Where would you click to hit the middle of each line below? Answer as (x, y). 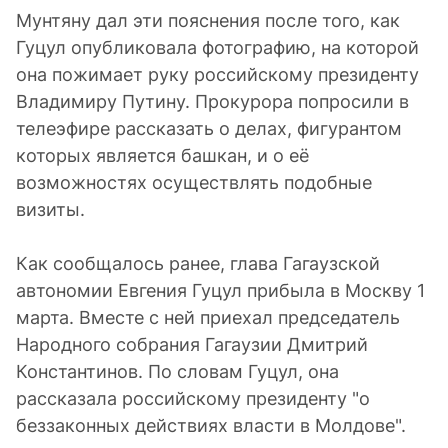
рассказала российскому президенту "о (193, 398)
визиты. (50, 209)
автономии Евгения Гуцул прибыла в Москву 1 (220, 290)
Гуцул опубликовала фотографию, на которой (217, 47)
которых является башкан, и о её (162, 155)
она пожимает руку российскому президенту (217, 74)
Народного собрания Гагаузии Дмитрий (192, 344)
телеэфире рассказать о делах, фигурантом (209, 128)
